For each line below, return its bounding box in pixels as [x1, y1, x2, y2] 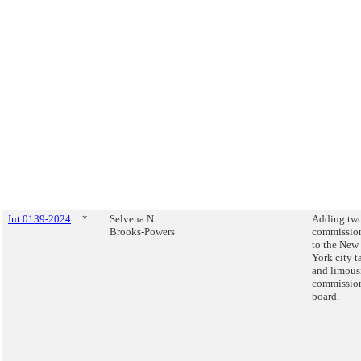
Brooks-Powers [110, 226, 175, 238]
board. [312, 290, 339, 302]
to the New [312, 239, 359, 251]
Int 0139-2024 [8, 213, 71, 225]
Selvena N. [110, 213, 156, 225]
